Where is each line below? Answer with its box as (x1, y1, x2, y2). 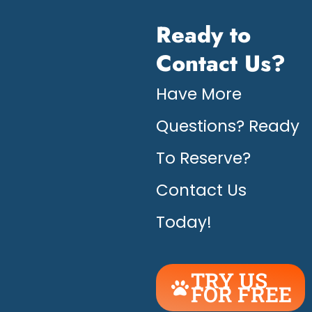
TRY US (191, 267, 267, 295)
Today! (156, 211, 212, 234)
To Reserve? (156, 147, 251, 170)
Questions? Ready (156, 115, 299, 138)
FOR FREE (191, 281, 292, 309)
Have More (156, 83, 242, 106)
